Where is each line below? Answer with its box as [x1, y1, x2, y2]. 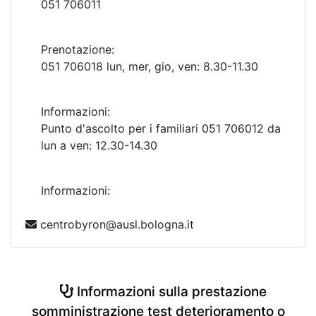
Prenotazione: [41, 42, 114, 56]
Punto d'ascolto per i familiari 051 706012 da [41, 121, 281, 135]
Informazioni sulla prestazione [73, 284, 267, 300]
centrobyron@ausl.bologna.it [37, 217, 194, 231]
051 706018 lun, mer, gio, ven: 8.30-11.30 [41, 59, 258, 73]
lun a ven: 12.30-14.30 [41, 138, 157, 152]
